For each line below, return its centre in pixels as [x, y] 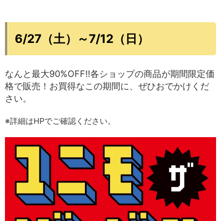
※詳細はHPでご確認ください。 [60, 121]
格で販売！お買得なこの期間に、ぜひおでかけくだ [107, 86]
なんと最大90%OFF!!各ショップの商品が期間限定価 [110, 74]
